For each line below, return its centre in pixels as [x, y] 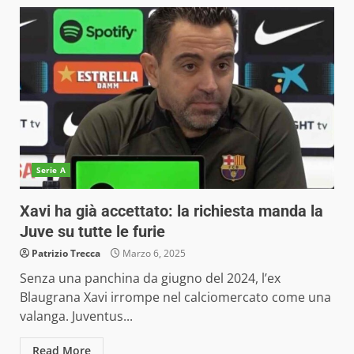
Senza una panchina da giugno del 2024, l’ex [150, 278]
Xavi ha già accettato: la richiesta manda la [171, 211]
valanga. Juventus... [76, 316]
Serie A [51, 170]
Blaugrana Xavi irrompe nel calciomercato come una [175, 297]
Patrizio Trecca [66, 253]
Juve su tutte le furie [92, 232]
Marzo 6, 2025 [153, 253]
